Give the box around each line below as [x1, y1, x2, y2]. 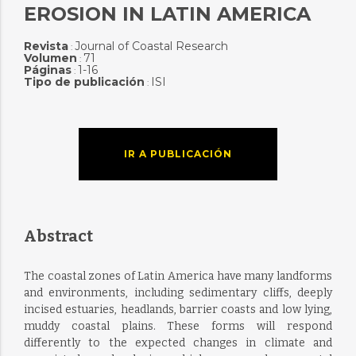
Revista [23, 39, 68, 53]
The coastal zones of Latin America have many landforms [23, 269, 333, 283]
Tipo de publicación [23, 75, 145, 89]
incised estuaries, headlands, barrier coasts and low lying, [23, 303, 333, 316]
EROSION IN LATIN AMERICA [23, 2, 311, 25]
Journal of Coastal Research [74, 39, 228, 53]
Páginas [23, 63, 72, 77]
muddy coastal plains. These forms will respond [23, 319, 333, 333]
